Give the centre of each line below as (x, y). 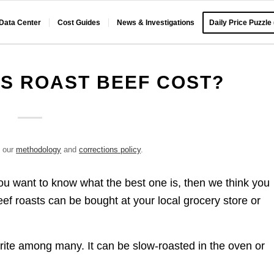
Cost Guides (79, 23)
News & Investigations (156, 23)
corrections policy (110, 150)
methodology (39, 150)
